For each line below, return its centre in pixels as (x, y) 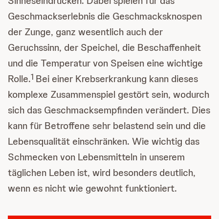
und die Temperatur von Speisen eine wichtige (105, 63)
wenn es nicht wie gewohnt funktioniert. (92, 188)
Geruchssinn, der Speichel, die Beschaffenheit (104, 48)
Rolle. (19, 79)
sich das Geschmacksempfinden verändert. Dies (109, 110)
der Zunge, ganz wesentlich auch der (85, 32)
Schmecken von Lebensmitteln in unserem (96, 157)
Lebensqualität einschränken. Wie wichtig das (104, 142)
